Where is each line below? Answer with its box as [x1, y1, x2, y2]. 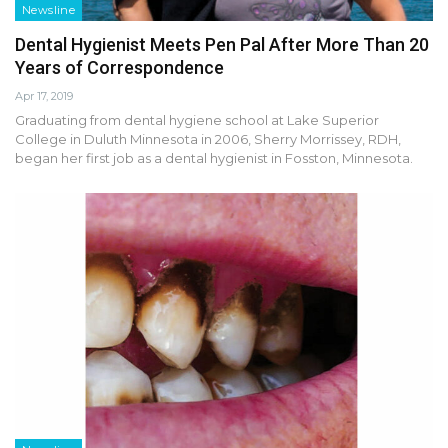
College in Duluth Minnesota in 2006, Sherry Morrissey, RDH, [15, 131, 401, 148]
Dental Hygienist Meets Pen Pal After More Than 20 [15, 34, 429, 56]
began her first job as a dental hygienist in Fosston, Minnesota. [15, 150, 413, 167]
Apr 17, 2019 [15, 89, 73, 104]
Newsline [22, 3, 76, 18]
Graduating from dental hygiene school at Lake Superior [15, 112, 379, 129]
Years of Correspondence [15, 57, 224, 79]
